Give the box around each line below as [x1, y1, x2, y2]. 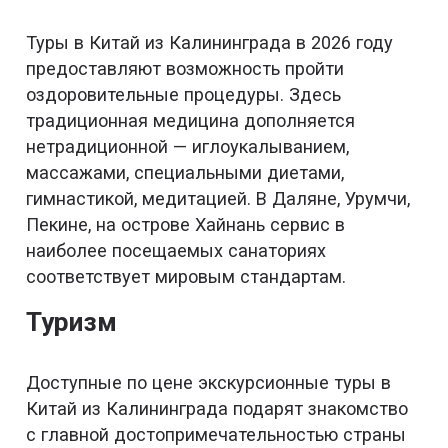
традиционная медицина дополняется [26, 110, 356, 132]
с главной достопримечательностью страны [26, 424, 407, 446]
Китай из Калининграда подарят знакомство [26, 398, 409, 420]
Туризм [26, 306, 118, 337]
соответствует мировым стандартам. [26, 266, 347, 288]
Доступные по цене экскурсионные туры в [26, 372, 392, 394]
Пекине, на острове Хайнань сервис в [26, 214, 346, 236]
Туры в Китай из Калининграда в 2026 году [26, 32, 394, 54]
